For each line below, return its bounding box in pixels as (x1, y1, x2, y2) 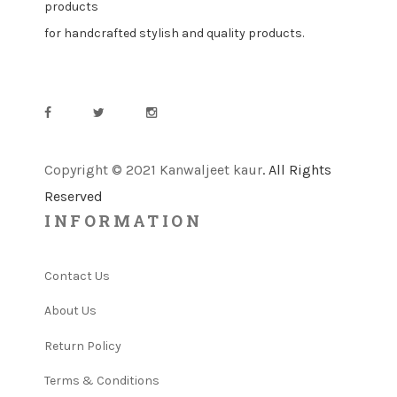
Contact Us (44, 268, 110, 284)
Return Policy (44, 338, 121, 354)
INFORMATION (44, 209, 203, 231)
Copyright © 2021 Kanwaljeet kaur (44, 160, 262, 178)
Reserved (44, 187, 103, 205)
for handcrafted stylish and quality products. (44, 26, 304, 41)
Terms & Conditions (44, 373, 160, 388)
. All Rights (262, 160, 331, 178)
